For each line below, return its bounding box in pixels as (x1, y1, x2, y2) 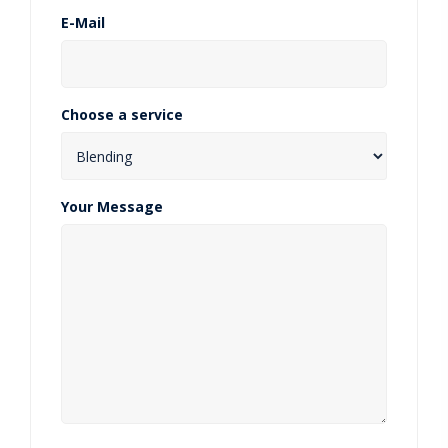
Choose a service (61, 105, 183, 124)
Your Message (61, 197, 163, 216)
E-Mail (61, 13, 105, 32)
